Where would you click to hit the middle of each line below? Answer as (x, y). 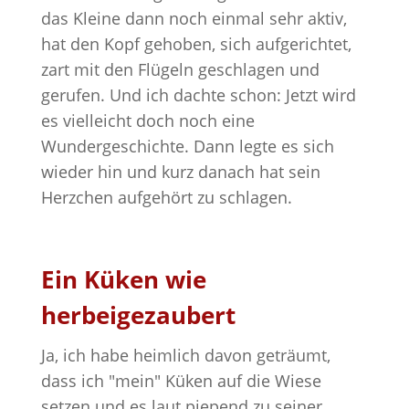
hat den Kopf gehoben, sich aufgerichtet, (196, 44)
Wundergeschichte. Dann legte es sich (187, 146)
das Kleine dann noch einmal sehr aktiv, (194, 18)
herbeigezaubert (138, 315)
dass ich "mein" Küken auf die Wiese (181, 381)
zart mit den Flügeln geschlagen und (180, 69)
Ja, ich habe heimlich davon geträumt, (185, 355)
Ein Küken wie (123, 279)
